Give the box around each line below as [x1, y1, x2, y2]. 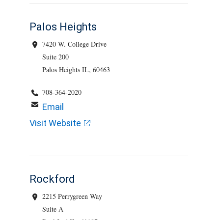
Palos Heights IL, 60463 [42, 65, 110, 74]
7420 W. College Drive [42, 39, 107, 49]
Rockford [29, 172, 75, 186]
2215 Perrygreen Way [42, 192, 103, 201]
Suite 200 [42, 52, 69, 61]
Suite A [42, 204, 64, 214]
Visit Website [29, 117, 81, 129]
